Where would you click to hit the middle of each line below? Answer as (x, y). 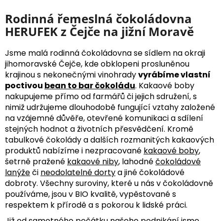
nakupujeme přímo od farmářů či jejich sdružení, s (101, 97)
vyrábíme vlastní (174, 75)
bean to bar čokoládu (90, 86)
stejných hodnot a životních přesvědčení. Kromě (99, 129)
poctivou (25, 86)
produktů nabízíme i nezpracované (74, 151)
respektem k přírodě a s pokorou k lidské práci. (96, 205)
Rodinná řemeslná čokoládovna (98, 19)
